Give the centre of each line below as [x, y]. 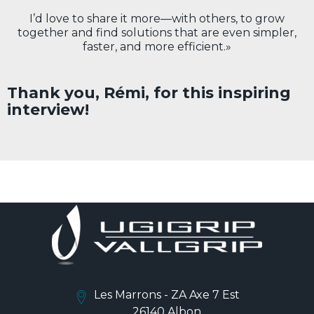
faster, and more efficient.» [157, 47]
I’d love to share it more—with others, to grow [157, 19]
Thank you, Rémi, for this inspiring [149, 93]
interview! [48, 110]
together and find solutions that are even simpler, [157, 33]
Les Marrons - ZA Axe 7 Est [167, 295]
